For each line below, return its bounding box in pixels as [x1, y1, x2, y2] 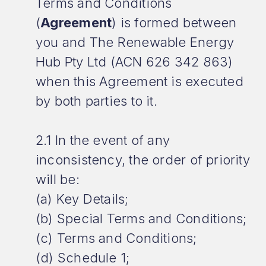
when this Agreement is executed [36, 74, 243, 89]
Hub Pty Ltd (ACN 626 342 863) [36, 54, 233, 69]
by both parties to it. [36, 93, 157, 109]
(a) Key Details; [36, 191, 129, 207]
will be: [36, 172, 80, 187]
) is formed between [112, 15, 237, 30]
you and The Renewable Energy [36, 34, 235, 50]
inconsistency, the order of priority [36, 152, 250, 167]
